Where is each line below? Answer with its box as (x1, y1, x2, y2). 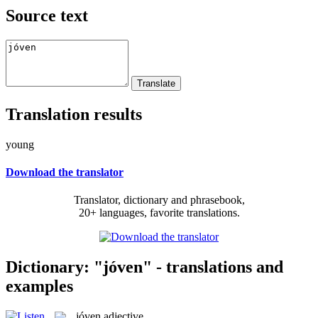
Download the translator (6, 165, 124, 178)
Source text (6, 6, 88, 25)
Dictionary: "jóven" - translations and (6, 257, 283, 276)
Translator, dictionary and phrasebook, (73, 194, 245, 207)
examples (6, 276, 73, 295)
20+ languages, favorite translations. (78, 207, 240, 219)
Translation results (6, 104, 142, 124)
